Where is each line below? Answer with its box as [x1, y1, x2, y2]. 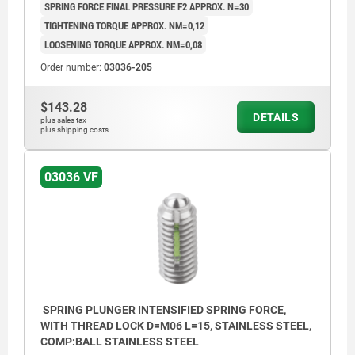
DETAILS [253, 111, 299, 124]
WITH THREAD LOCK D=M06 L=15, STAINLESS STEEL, [40, 319, 311, 333]
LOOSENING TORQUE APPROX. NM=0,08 [44, 37, 202, 52]
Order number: [40, 62, 104, 74]
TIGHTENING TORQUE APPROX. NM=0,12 [44, 18, 204, 33]
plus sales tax [40, 116, 86, 125]
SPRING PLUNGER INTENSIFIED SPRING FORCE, [40, 303, 286, 317]
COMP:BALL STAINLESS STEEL [40, 335, 199, 349]
